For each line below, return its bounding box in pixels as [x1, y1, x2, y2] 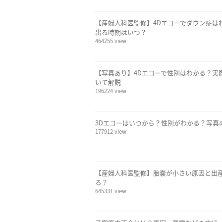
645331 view [95, 187, 126, 195]
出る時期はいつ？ [95, 27, 147, 37]
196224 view [95, 87, 126, 95]
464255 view [95, 37, 126, 45]
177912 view [95, 127, 126, 135]
